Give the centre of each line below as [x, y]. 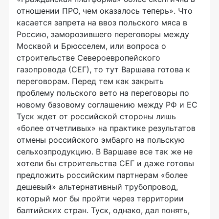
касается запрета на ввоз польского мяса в [102, 22]
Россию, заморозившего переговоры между [103, 34]
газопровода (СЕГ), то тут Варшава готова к [103, 69]
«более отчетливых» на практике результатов [106, 128]
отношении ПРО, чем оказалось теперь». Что [105, 11]
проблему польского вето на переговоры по [103, 93]
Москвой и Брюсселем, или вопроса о [91, 46]
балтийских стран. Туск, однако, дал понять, [103, 210]
